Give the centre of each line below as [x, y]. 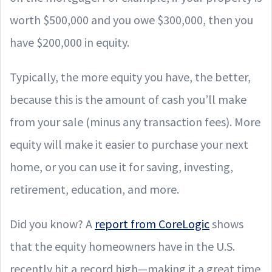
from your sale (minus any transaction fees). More [135, 121]
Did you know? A [52, 223]
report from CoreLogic [152, 223]
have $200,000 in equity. [70, 42]
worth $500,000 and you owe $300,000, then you [131, 19]
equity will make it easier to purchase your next [129, 144]
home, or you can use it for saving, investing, [121, 166]
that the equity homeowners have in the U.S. [122, 246]
